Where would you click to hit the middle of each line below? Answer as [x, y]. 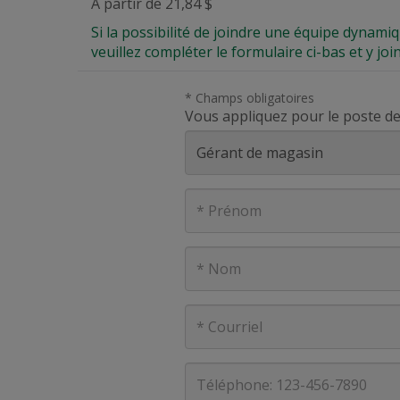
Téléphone [221, 371]
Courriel [211, 313]
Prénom [211, 197]
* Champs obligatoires [250, 98]
